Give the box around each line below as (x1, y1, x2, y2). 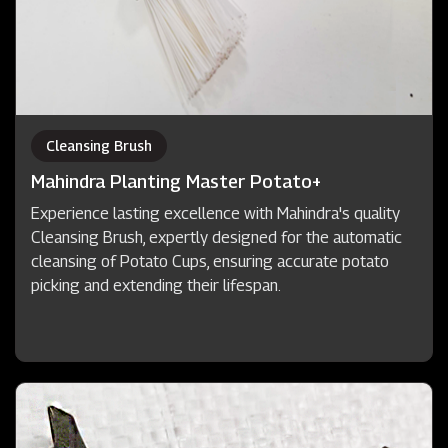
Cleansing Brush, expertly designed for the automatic (31, 227, 402, 247)
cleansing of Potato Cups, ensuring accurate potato (31, 251, 389, 271)
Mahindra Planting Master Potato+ (31, 170, 321, 192)
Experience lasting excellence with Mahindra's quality (31, 203, 400, 223)
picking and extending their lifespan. (31, 275, 281, 295)
